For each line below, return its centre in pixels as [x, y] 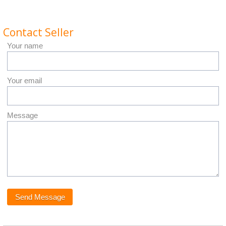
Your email [24, 80]
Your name [25, 46]
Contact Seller [38, 32]
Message [22, 115]
